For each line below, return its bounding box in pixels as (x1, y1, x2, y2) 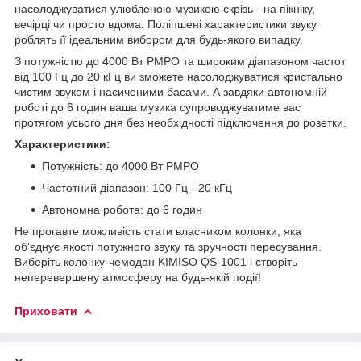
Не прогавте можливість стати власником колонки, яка (15, 224, 301, 238)
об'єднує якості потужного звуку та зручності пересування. (15, 239, 322, 253)
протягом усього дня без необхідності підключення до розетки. (15, 115, 346, 129)
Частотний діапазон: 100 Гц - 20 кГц (42, 180, 232, 194)
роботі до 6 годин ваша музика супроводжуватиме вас (15, 100, 301, 114)
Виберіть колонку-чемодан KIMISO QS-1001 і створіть (15, 255, 297, 268)
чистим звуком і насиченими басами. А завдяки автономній (15, 85, 327, 98)
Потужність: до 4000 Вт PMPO (42, 159, 199, 172)
